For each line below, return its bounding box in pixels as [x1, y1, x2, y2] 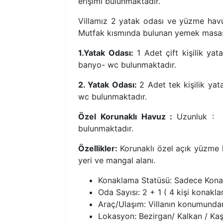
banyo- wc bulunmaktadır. [78, 60, 176, 70]
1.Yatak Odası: [78, 48, 133, 58]
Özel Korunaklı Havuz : [78, 111, 177, 122]
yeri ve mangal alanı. [78, 155, 155, 166]
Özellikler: [78, 143, 120, 154]
